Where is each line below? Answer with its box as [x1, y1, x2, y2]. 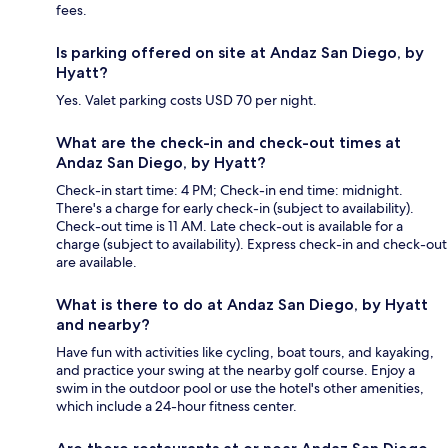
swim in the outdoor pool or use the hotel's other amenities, [56, 378, 424, 397]
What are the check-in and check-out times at [56, 132, 401, 152]
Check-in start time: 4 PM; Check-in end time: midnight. [56, 180, 403, 199]
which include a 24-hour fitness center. [56, 396, 297, 415]
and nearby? [56, 314, 150, 334]
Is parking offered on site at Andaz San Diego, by [56, 42, 424, 62]
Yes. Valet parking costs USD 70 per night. [56, 90, 317, 109]
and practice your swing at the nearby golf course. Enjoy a [56, 360, 415, 379]
